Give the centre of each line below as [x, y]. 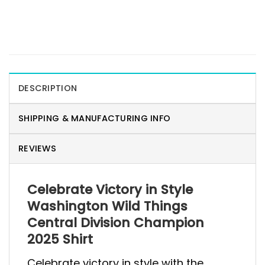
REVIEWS [38, 149]
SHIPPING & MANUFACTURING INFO [95, 119]
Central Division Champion [116, 223]
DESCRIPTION [48, 88]
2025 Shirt [60, 240]
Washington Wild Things [107, 206]
